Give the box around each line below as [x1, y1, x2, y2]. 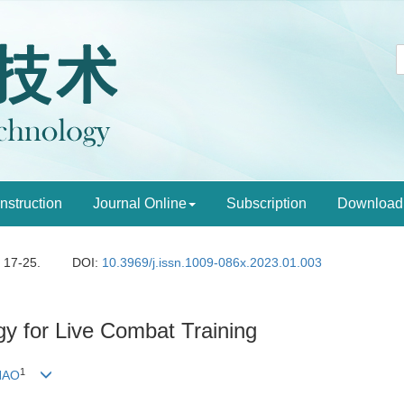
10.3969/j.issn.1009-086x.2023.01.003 [102, 255, 323, 270]
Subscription [226, 196, 307, 211]
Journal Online [93, 196, 187, 211]
